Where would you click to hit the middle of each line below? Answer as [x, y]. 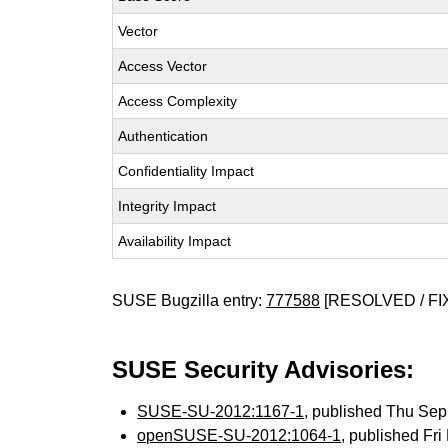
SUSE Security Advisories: [263, 369]
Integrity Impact [167, 206]
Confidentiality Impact [186, 171]
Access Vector [163, 66]
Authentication [163, 136]
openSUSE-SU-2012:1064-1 [239, 435]
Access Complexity [178, 101]
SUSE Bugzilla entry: [189, 300]
